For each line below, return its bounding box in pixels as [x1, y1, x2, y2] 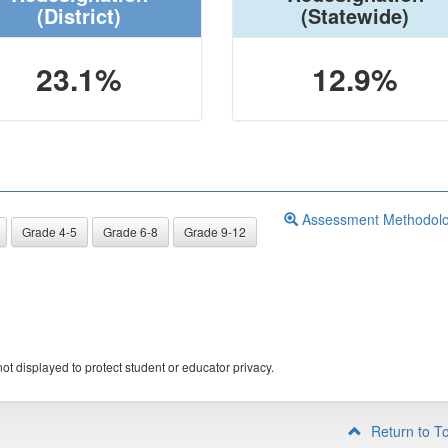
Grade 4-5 [22, 223, 77, 240]
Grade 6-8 [103, 223, 158, 240]
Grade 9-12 [184, 223, 246, 240]
